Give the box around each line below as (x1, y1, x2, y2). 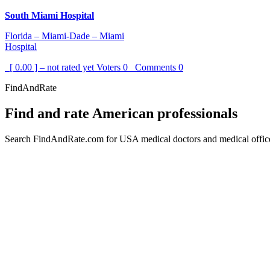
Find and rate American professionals (5, 105, 237, 122)
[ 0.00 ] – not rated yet (5, 62, 96, 73)
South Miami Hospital (5, 10, 94, 21)
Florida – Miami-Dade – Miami (5, 31, 124, 42)
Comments (128, 62, 178, 73)
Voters (96, 62, 123, 73)
